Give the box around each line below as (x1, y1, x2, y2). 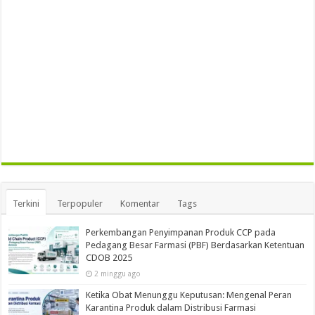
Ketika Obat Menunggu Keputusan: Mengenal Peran (86, 289, 292, 300)
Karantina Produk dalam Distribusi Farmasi (86, 302, 257, 313)
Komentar (120, 198, 160, 209)
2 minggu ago (94, 269, 141, 278)
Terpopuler (57, 198, 103, 209)
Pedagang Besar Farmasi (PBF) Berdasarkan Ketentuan (86, 239, 305, 250)
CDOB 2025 (86, 252, 133, 263)
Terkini (13, 198, 40, 209)
